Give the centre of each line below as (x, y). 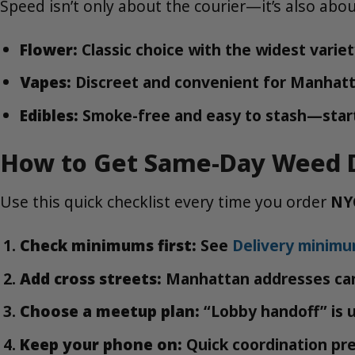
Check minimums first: (108, 246)
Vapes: (45, 82)
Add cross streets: (90, 278)
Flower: (48, 49)
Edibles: (49, 115)
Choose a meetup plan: (109, 311)
